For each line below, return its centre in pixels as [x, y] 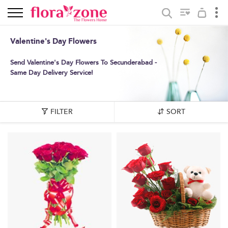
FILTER [61, 112]
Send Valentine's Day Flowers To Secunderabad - [83, 63]
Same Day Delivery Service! [52, 73]
